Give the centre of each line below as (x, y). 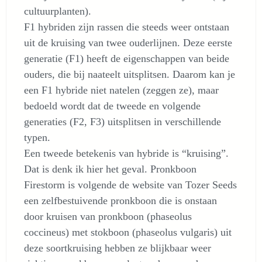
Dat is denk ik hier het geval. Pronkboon (110, 169)
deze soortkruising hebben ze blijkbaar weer (118, 248)
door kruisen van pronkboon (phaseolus (108, 216)
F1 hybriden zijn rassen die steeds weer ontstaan (127, 27)
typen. (37, 137)
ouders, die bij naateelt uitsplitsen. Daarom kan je (130, 74)
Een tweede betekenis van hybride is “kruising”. (126, 153)
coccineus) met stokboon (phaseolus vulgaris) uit (128, 232)
